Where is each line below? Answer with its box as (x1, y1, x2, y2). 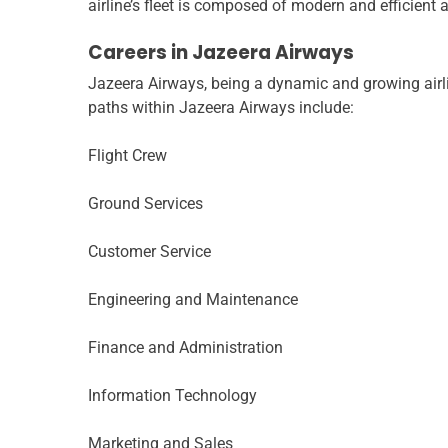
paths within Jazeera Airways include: (88, 98, 354, 118)
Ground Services (88, 194, 203, 214)
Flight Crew (88, 146, 167, 166)
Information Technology (88, 386, 257, 406)
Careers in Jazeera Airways (88, 39, 354, 67)
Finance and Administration (88, 338, 283, 358)
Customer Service (88, 242, 211, 262)
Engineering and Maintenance (88, 290, 298, 310)
